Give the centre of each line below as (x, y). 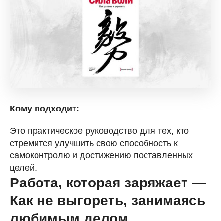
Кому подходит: (45, 109)
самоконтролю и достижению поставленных (101, 155)
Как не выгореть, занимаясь (108, 201)
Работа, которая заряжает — (108, 183)
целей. (23, 168)
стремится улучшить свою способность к (94, 143)
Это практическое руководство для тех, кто (99, 131)
